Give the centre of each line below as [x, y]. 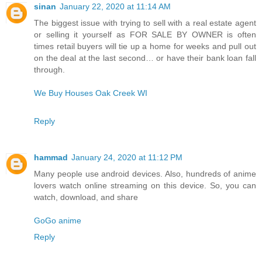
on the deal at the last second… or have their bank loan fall [145, 58]
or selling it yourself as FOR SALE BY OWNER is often [145, 35]
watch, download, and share [86, 197]
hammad [51, 158]
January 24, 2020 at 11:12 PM [127, 158]
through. [49, 70]
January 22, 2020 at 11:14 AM [115, 7]
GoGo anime [58, 221]
